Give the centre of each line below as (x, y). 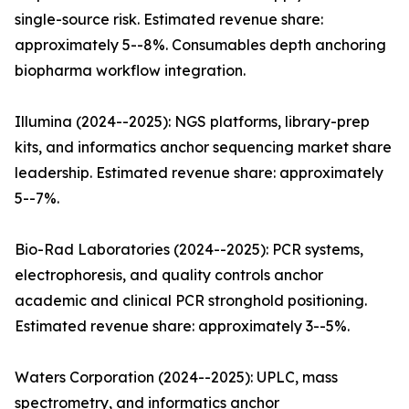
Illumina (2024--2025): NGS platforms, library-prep (192, 122)
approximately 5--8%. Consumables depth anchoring (200, 45)
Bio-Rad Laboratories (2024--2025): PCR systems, (189, 250)
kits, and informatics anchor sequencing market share (203, 147)
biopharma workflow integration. (130, 71)
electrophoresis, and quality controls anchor (169, 275)
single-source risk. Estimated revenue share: (169, 20)
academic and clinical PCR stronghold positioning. (191, 301)
